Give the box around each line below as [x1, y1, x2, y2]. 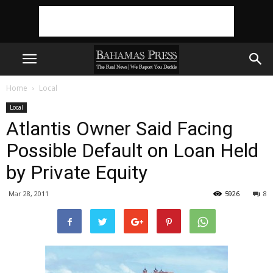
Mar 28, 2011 [9, 189, 49, 198]
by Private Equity [6, 161, 147, 184]
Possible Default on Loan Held [6, 139, 258, 162]
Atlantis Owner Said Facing [6, 117, 233, 140]
